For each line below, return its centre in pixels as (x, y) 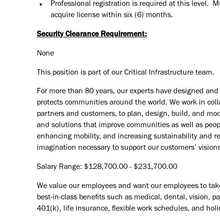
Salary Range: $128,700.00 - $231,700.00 (107, 168)
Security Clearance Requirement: (92, 35)
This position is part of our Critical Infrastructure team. (126, 73)
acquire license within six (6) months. (111, 16)
